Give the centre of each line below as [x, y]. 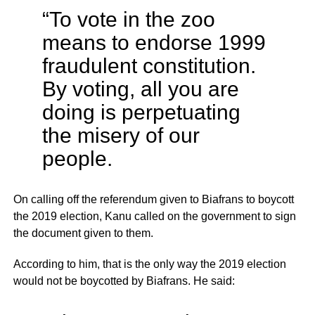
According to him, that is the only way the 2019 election [149, 264]
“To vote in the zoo [128, 19]
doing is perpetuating [141, 112]
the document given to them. [83, 233]
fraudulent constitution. [149, 66]
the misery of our [121, 135]
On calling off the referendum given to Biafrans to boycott [153, 200]
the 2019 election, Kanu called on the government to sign [154, 217]
